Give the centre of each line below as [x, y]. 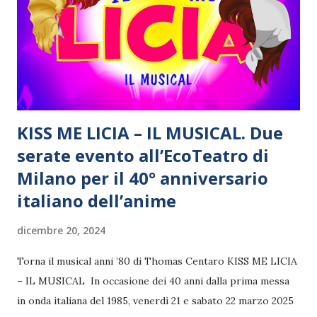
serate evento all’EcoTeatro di [143, 155]
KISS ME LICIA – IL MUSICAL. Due [150, 132]
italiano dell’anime [97, 200]
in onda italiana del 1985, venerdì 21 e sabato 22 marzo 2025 [155, 300]
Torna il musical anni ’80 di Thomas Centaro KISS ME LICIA [157, 261]
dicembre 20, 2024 [61, 230]
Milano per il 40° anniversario [143, 178]
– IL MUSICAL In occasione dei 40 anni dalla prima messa [153, 281]
